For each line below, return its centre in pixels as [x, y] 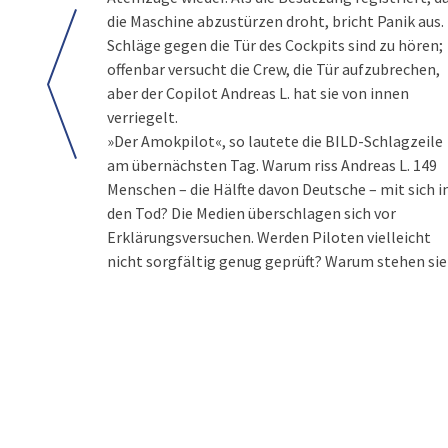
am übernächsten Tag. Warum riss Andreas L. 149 [272, 165]
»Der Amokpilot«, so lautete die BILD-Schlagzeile [275, 141]
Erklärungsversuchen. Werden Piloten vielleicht [269, 237]
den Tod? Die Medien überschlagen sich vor [251, 213]
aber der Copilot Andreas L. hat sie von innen [258, 93]
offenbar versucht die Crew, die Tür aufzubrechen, [273, 69]
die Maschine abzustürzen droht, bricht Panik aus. [275, 21]
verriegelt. [142, 117]
